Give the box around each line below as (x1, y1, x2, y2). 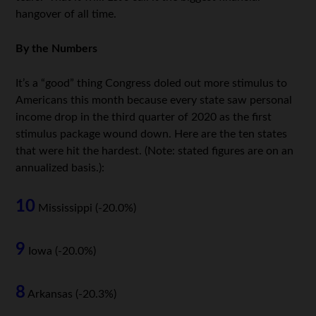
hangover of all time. (16, 8, 117, 20)
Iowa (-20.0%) (25, 245, 97, 257)
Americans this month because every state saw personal (16, 95, 293, 107)
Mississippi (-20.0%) (35, 202, 137, 214)
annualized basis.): (16, 162, 105, 174)
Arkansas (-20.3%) (25, 288, 117, 300)
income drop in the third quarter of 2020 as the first (16, 111, 272, 123)
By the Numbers (16, 43, 98, 55)
